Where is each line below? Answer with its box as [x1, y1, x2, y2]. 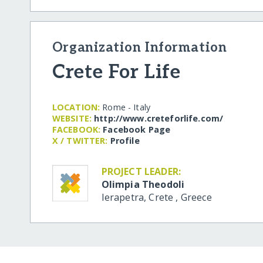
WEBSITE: [52, 112, 92, 124]
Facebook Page [103, 123, 171, 135]
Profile [110, 134, 140, 146]
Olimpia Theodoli [101, 177, 185, 191]
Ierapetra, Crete [101, 190, 176, 204]
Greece [180, 190, 212, 204]
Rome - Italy [102, 101, 151, 113]
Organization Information [52, 39, 227, 56]
